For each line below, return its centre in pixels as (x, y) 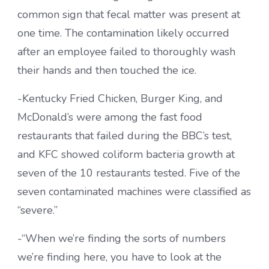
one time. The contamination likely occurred (123, 33)
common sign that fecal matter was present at (129, 14)
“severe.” (38, 210)
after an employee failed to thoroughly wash (126, 51)
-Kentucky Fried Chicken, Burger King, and (120, 98)
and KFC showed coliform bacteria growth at (126, 154)
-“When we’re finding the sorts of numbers (122, 238)
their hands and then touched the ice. (107, 70)
